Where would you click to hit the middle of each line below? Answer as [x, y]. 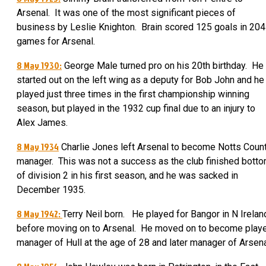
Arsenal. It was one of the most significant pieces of [126, 13]
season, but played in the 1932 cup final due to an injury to [136, 108]
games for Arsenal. [56, 41]
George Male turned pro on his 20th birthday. [157, 66]
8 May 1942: [39, 214]
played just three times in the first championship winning [133, 94]
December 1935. [51, 190]
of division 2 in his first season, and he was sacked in [127, 175]
